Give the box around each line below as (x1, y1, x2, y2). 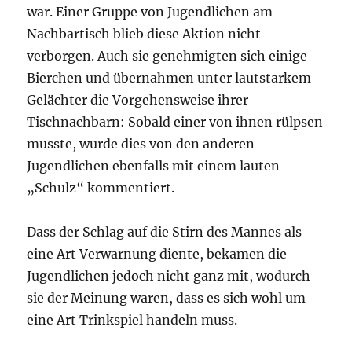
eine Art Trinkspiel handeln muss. (27, 312, 238, 328)
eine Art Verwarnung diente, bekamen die (27, 246, 288, 262)
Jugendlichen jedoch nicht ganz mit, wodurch (27, 268, 311, 284)
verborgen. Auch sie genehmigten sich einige (27, 48, 308, 64)
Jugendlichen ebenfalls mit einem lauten (27, 158, 280, 174)
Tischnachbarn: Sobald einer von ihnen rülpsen (27, 114, 324, 130)
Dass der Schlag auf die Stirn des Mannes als (27, 224, 302, 240)
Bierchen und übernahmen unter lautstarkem (27, 70, 312, 86)
